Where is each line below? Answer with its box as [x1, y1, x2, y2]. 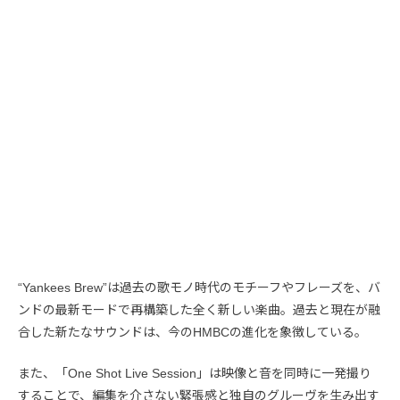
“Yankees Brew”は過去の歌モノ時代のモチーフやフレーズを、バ [18, 280, 380, 295]
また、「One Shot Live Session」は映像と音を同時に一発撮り [18, 366, 371, 380]
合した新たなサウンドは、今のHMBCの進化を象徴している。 [18, 325, 367, 339]
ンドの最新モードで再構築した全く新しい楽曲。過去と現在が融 [18, 303, 380, 317]
